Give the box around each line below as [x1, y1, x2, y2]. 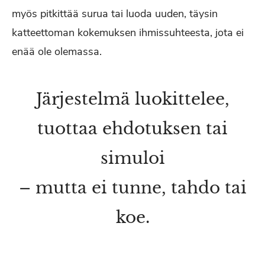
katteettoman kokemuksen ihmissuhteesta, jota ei [12, 25, 244, 40]
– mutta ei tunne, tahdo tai [18, 177, 247, 198]
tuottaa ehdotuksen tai [37, 118, 228, 139]
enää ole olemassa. [12, 44, 102, 59]
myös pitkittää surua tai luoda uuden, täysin [12, 7, 218, 21]
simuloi [100, 148, 165, 169]
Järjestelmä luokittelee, [35, 89, 230, 109]
